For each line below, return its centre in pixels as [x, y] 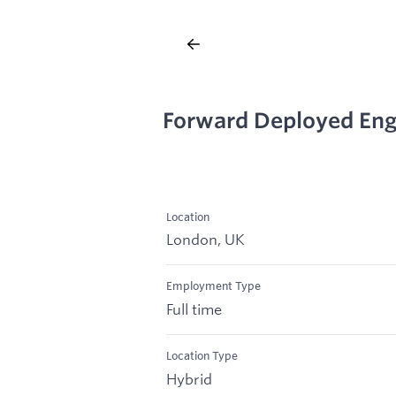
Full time [194, 309]
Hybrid [189, 378]
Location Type [202, 356]
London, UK [206, 240]
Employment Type [213, 286]
